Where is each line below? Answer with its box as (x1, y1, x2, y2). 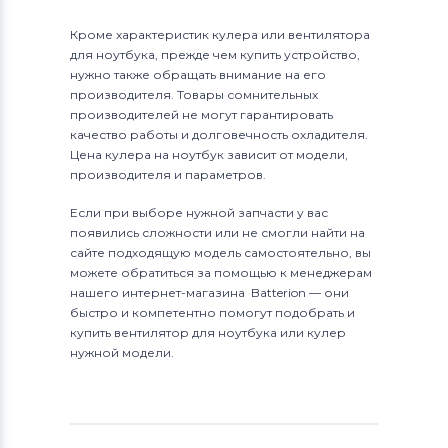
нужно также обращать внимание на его (70, 66, 326, 82)
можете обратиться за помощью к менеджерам (70, 264, 372, 280)
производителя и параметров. (70, 166, 266, 182)
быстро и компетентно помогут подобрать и (70, 304, 355, 320)
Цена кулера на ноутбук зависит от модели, (70, 146, 348, 162)
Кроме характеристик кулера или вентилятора (70, 26, 370, 42)
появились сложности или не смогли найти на (70, 224, 365, 240)
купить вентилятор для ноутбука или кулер (70, 324, 346, 340)
